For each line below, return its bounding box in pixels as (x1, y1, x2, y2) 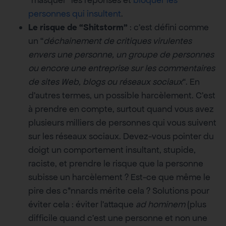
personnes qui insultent (28, 8, 121, 20)
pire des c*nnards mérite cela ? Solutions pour (28, 185, 209, 197)
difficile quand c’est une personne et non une (28, 212, 207, 224)
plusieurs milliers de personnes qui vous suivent (28, 117, 216, 129)
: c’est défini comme (128, 22, 209, 33)
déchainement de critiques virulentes (43, 35, 192, 47)
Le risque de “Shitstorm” (28, 22, 128, 33)
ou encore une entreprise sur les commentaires (28, 63, 215, 74)
